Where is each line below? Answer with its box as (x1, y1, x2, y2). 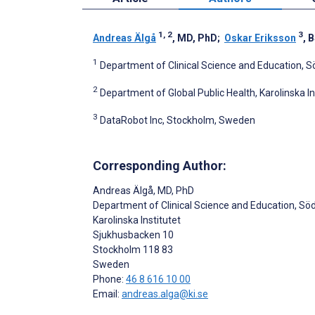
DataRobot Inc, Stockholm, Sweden (100, 114, 255, 126)
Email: (93, 288, 122, 300)
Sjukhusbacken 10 (93, 229, 174, 241)
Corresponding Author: (93, 158, 226, 174)
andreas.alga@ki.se (122, 288, 208, 300)
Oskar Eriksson (224, 32, 296, 44)
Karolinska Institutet (93, 214, 181, 226)
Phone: (93, 274, 126, 285)
